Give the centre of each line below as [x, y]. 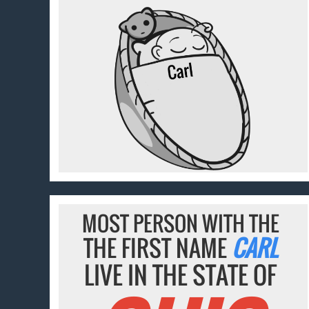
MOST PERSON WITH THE [180, 223]
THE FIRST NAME [158, 248]
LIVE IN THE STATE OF [181, 275]
